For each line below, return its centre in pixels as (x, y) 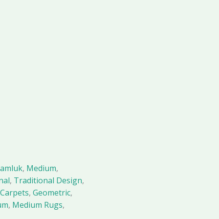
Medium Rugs (37, 205)
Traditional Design (48, 181)
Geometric (52, 193)
